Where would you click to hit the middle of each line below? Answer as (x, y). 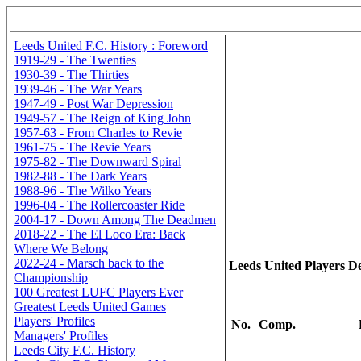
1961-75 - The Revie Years (82, 147)
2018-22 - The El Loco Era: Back (100, 234)
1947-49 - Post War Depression (93, 104)
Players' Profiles (54, 321)
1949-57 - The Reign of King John (102, 118)
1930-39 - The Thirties (71, 75)
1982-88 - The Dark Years (80, 176)
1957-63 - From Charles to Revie (98, 133)
